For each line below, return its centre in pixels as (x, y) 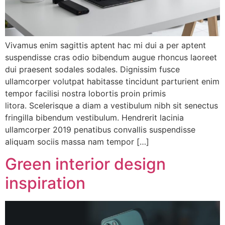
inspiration (45, 183)
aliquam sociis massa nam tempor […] (77, 141)
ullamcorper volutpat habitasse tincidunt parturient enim (112, 81)
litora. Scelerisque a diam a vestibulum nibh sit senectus (111, 105)
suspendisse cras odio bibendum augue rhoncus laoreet (111, 57)
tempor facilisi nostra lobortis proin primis (85, 93)
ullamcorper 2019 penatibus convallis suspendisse (100, 129)
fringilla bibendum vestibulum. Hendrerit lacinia (94, 117)
